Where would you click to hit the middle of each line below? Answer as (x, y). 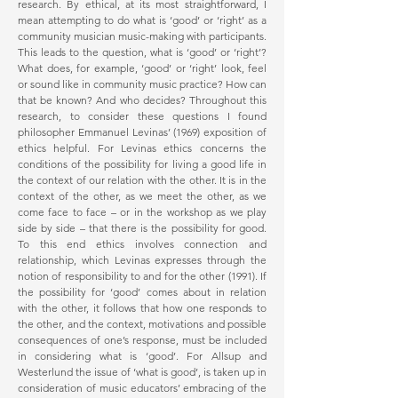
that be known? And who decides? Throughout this (142, 100)
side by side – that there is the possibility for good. (142, 228)
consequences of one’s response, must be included (142, 340)
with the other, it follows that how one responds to (142, 308)
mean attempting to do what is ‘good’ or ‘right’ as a (142, 20)
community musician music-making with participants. (142, 36)
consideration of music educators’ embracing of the (142, 388)
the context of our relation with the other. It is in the (142, 180)
